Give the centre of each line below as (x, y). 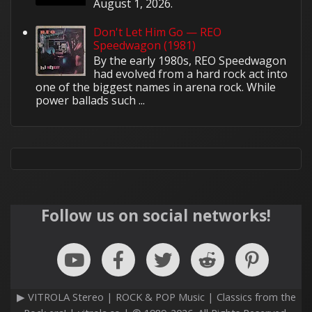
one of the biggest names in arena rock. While (156, 87)
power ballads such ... (90, 101)
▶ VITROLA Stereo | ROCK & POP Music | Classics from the (156, 297)
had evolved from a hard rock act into (191, 74)
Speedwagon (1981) (145, 46)
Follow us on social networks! (156, 215)
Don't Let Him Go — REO (158, 32)
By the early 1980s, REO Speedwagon (190, 61)
